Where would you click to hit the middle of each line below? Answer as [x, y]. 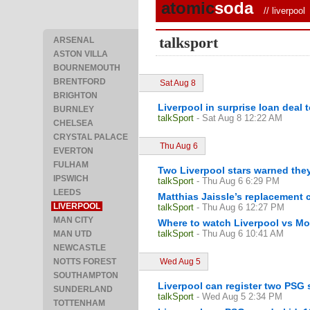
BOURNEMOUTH [87, 68]
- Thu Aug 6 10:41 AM [240, 234]
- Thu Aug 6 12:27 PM [240, 207]
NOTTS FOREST [85, 262]
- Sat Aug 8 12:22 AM [239, 118]
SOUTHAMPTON [86, 275]
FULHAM [71, 165]
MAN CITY [73, 220]
